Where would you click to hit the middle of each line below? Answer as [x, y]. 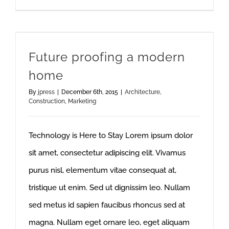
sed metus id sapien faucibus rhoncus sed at [107, 205]
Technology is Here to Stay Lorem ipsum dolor [111, 135]
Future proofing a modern [107, 57]
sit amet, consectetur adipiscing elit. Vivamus [107, 153]
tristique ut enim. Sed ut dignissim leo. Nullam [109, 187]
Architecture [142, 92]
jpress [46, 92]
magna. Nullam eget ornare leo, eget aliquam [109, 222]
